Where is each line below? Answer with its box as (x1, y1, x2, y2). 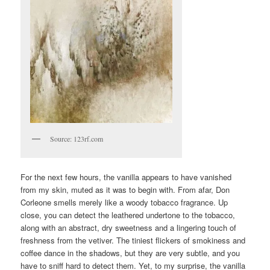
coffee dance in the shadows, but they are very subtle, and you (20, 246, 240, 259)
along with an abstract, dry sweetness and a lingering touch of (20, 221, 237, 233)
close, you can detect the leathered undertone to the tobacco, (20, 209, 236, 221)
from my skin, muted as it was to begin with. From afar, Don (20, 183, 230, 195)
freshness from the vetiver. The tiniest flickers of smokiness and (20, 234, 246, 246)
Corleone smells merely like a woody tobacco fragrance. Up (20, 196, 228, 208)
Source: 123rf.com (50, 134, 104, 144)
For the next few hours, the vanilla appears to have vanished (20, 171, 232, 183)
